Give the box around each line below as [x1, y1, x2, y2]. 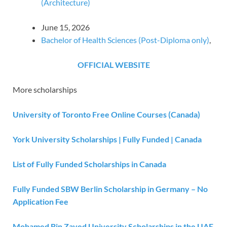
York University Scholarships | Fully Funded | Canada [13, 134, 202, 144]
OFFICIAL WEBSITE [77, 59, 150, 69]
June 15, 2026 [41, 22, 90, 32]
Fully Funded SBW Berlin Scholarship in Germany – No [13, 183, 208, 194]
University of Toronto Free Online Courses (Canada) [13, 109, 200, 119]
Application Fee [13, 196, 68, 206]
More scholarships [13, 84, 77, 94]
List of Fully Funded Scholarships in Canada [13, 159, 166, 169]
